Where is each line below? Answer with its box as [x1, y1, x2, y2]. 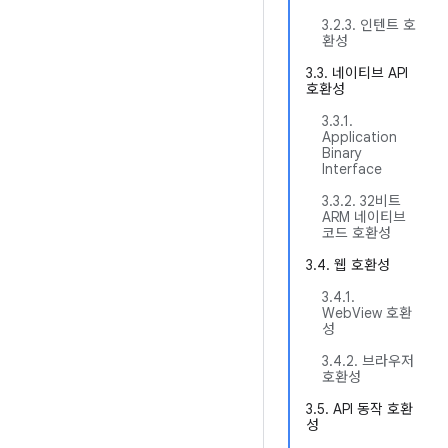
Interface [322, 160, 382, 178]
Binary [322, 144, 362, 162]
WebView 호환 [322, 304, 412, 322]
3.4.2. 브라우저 [322, 352, 414, 370]
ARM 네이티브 [322, 208, 406, 226]
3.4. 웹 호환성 [306, 256, 390, 274]
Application [322, 128, 397, 146]
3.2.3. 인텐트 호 [322, 16, 416, 34]
